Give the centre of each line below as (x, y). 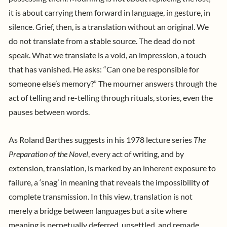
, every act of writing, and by (136, 154)
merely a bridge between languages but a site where (98, 211)
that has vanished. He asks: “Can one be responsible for (104, 70)
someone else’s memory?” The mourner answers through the (113, 84)
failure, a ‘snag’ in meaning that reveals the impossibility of (109, 183)
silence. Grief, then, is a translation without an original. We (109, 27)
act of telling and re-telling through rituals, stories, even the (111, 98)
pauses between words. (50, 112)
